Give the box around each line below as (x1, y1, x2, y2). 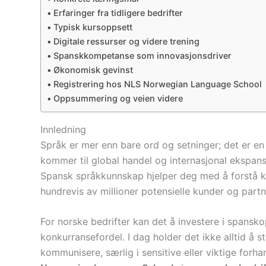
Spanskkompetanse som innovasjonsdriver (53, 50, 232, 61)
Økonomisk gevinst (53, 64, 133, 75)
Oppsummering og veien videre (53, 93, 183, 103)
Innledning (40, 123, 86, 135)
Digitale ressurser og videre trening (53, 36, 199, 46)
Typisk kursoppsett (53, 21, 132, 32)
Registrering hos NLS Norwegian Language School (53, 78, 262, 89)
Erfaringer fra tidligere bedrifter (53, 7, 183, 18)
